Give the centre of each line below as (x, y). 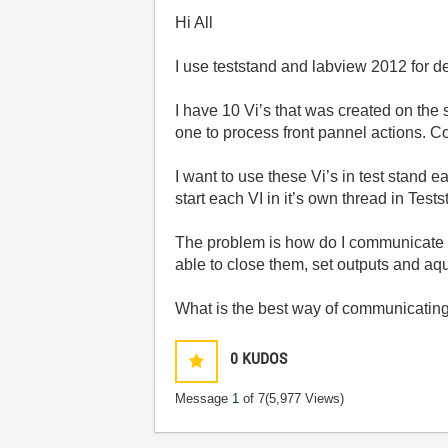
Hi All (194, 22)
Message (204, 398)
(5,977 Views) (305, 398)
